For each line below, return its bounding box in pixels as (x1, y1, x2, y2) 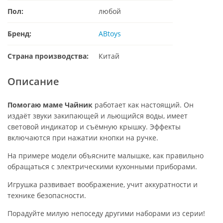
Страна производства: (7, 51, 89, 61)
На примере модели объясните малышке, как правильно (7, 150, 204, 160)
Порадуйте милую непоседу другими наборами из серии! (7, 208, 205, 218)
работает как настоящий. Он (93, 100, 194, 110)
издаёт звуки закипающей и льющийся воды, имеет (7, 111, 188, 120)
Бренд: (7, 28, 31, 38)
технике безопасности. (7, 190, 86, 200)
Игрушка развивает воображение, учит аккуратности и (7, 179, 198, 189)
